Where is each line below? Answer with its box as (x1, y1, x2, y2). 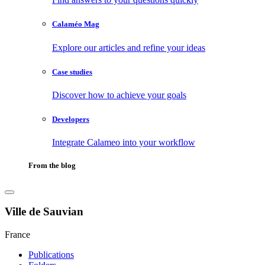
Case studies (52, 67, 92, 76)
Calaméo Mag (52, 20, 99, 29)
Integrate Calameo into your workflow (52, 137, 195, 148)
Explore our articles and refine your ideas (52, 42, 205, 53)
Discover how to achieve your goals (52, 89, 186, 100)
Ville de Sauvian (5, 205, 83, 218)
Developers (52, 115, 89, 124)
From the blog (28, 161, 76, 170)
